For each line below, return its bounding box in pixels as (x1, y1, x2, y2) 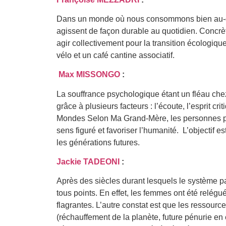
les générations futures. (56, 138, 140, 147)
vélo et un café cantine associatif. (56, 50, 175, 60)
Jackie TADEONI (56, 157, 120, 166)
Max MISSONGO (59, 70, 120, 79)
